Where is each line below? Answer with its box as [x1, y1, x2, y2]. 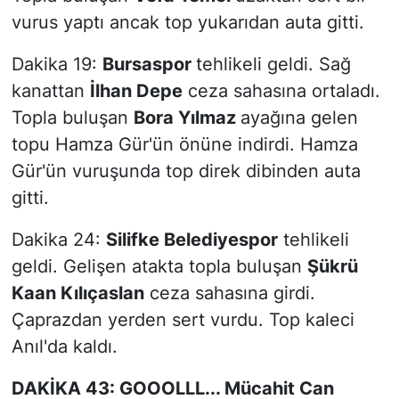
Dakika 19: [11, 53, 102, 75]
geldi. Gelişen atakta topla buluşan [11, 255, 307, 277]
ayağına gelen [240, 106, 358, 128]
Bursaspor [102, 53, 196, 75]
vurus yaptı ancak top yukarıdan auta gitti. [11, 11, 364, 33]
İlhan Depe [89, 79, 183, 102]
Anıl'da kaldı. [11, 335, 118, 357]
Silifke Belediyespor [105, 228, 278, 250]
